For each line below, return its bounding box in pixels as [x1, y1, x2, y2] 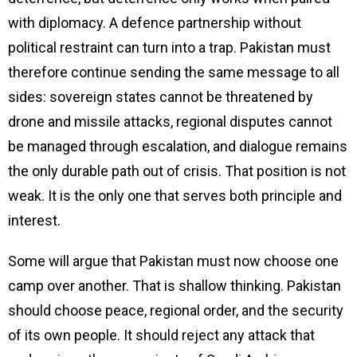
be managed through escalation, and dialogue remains [8, 137, 347, 155]
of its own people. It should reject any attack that [8, 326, 315, 343]
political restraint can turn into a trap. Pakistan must [8, 38, 331, 56]
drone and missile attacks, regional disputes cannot [8, 112, 332, 130]
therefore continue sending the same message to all [8, 63, 339, 80]
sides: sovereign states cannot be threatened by [8, 88, 313, 105]
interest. [8, 211, 61, 229]
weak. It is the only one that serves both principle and [8, 186, 342, 204]
